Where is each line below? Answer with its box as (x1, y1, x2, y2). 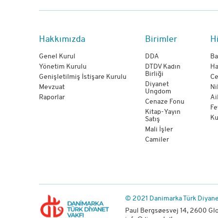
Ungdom (145, 88, 172, 96)
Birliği (145, 71, 164, 78)
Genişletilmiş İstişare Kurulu (38, 73, 127, 81)
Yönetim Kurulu (38, 63, 87, 71)
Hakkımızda (38, 35, 85, 45)
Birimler (145, 35, 178, 45)
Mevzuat (38, 84, 65, 91)
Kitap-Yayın (145, 109, 181, 116)
